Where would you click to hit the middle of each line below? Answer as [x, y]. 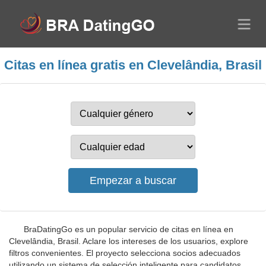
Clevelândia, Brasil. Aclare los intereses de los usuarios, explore [129, 241]
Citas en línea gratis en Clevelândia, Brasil [133, 65]
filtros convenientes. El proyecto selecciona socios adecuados [125, 253]
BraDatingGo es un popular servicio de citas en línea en [129, 229]
